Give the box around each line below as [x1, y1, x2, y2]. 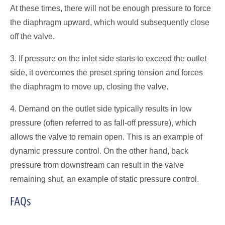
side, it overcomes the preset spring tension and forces [10, 68, 203, 77]
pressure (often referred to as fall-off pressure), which [10, 118, 196, 127]
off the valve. [10, 32, 57, 41]
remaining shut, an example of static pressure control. [10, 174, 199, 183]
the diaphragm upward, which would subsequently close [10, 18, 209, 27]
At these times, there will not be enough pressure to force [10, 4, 211, 13]
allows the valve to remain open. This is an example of [10, 132, 202, 141]
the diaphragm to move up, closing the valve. [10, 82, 170, 91]
